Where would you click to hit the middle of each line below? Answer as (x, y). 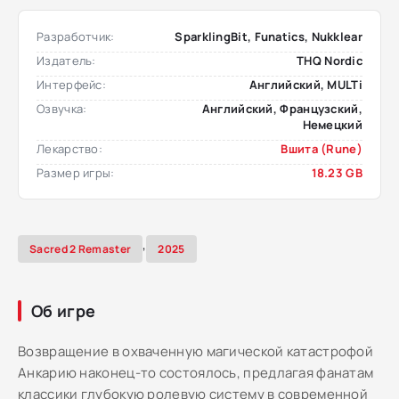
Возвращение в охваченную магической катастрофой (196, 351)
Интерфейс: (71, 85)
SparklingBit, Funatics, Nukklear (269, 37)
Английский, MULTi (305, 85)
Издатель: (66, 61)
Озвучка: (62, 109)
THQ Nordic (330, 61)
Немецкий (332, 125)
